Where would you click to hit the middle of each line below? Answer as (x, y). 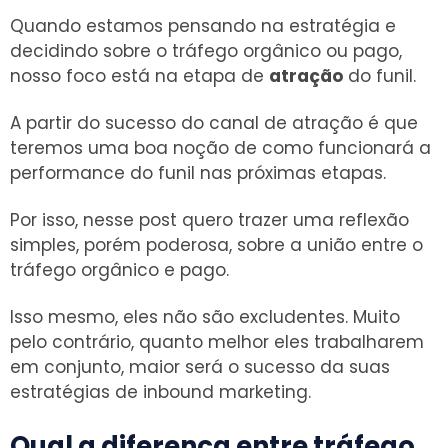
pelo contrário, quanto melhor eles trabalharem (217, 341)
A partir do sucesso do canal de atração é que (214, 122)
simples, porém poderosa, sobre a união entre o (216, 244)
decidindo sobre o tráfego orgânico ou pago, (206, 50)
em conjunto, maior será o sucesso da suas (200, 366)
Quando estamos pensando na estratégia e (203, 25)
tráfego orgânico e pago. (119, 269)
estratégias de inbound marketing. (160, 391)
